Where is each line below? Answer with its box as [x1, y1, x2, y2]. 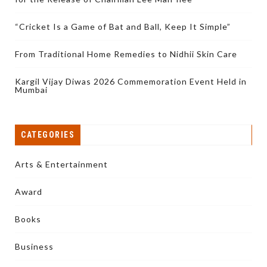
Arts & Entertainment [15, 159, 108, 170]
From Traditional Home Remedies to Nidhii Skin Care [15, 49, 237, 60]
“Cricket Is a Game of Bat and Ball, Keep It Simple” [15, 21, 231, 32]
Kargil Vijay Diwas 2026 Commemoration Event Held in [15, 76, 247, 87]
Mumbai [15, 85, 48, 95]
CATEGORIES [21, 130, 74, 140]
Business [15, 241, 54, 252]
